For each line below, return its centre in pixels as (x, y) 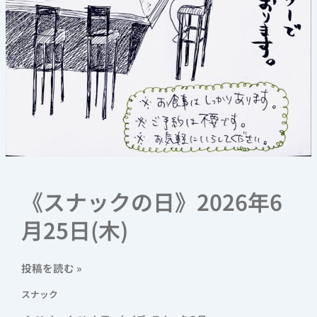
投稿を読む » (51, 268)
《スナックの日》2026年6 (151, 202)
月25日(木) (74, 230)
